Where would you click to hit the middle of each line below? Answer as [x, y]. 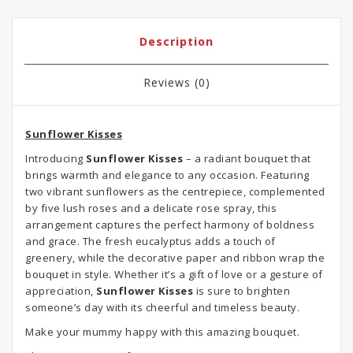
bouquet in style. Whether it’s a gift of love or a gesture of [174, 274]
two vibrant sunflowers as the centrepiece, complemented [175, 191]
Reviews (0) [176, 82]
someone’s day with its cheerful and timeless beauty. [162, 307]
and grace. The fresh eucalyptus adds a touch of [150, 241]
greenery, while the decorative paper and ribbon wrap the [175, 258]
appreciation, [61, 291]
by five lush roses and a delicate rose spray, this [151, 208]
